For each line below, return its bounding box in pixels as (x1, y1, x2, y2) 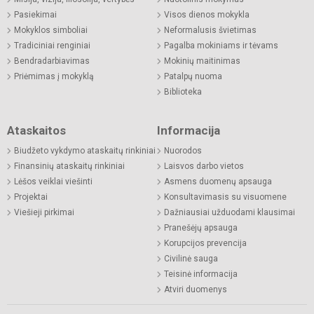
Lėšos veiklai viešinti (14, 176, 93, 186)
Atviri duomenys (164, 284, 227, 294)
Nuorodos (164, 145, 202, 156)
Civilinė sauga (164, 253, 218, 264)
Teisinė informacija (164, 268, 238, 279)
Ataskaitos (7, 123, 66, 137)
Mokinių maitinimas (164, 55, 240, 66)
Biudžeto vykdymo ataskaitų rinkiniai (14, 145, 156, 156)
